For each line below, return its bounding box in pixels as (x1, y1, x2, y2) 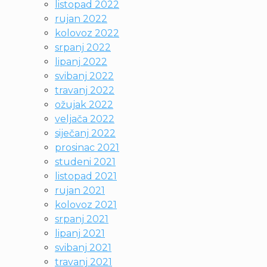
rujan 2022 (55, 13, 107, 24)
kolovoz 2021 (55, 199, 117, 210)
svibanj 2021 (55, 242, 111, 253)
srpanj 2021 (55, 213, 108, 225)
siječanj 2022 (55, 128, 116, 139)
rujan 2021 (55, 185, 105, 196)
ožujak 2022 (55, 99, 113, 110)
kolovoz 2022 (55, 27, 119, 39)
